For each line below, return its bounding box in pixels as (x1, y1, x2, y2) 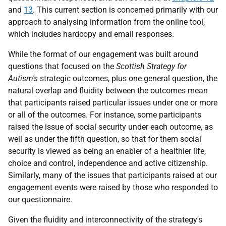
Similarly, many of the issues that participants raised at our (8, 171, 217, 181)
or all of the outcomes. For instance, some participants (8, 110, 201, 120)
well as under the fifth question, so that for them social (8, 134, 201, 144)
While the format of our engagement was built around (8, 49, 198, 60)
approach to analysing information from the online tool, (8, 17, 205, 27)
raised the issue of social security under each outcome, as (8, 122, 213, 132)
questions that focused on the (8, 62, 116, 72)
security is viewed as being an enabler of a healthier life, (8, 146, 206, 156)
